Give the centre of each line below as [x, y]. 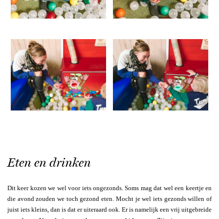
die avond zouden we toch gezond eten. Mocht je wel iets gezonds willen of [109, 199]
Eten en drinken [49, 162]
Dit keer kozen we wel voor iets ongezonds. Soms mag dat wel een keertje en [109, 188]
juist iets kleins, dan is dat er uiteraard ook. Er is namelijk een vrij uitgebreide [109, 210]
